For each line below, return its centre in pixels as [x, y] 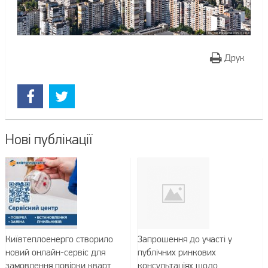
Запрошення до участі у [185, 239]
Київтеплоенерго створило [59, 239]
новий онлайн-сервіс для [55, 252]
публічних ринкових [177, 252]
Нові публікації [48, 139]
